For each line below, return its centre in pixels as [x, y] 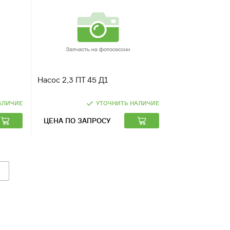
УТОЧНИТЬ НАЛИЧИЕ [127, 103]
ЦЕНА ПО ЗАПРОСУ [77, 120]
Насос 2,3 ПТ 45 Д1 [73, 80]
